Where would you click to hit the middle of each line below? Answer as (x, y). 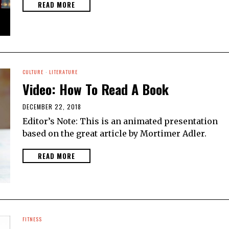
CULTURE (33, 72)
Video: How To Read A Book (96, 89)
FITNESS (32, 219)
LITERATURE (63, 72)
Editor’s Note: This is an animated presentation (120, 121)
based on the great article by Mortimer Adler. (114, 133)
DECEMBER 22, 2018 (52, 106)
